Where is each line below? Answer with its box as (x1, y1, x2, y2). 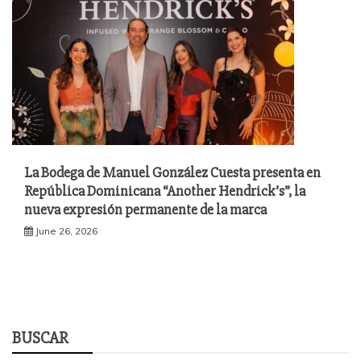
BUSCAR (12, 327, 68, 348)
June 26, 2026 (35, 224, 98, 237)
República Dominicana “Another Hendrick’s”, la (24, 181, 305, 200)
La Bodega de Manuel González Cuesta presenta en (24, 163, 321, 181)
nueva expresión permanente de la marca (24, 200, 267, 218)
